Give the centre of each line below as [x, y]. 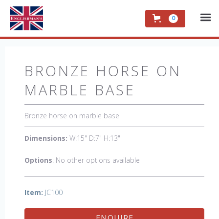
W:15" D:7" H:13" [94, 138]
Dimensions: [46, 138]
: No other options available [96, 160]
